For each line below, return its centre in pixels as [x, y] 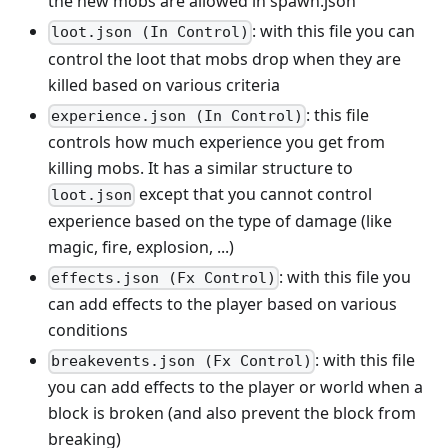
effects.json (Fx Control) [164, 278]
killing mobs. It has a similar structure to [200, 167]
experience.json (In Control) [177, 115]
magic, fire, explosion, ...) [141, 246]
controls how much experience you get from [216, 141]
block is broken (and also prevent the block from [232, 413]
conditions [88, 330]
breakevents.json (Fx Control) [182, 361]
